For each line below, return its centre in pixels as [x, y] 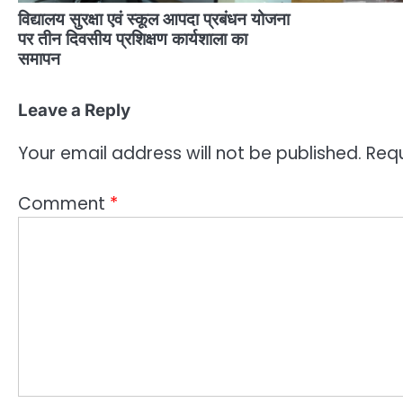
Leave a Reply [74, 111]
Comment [64, 204]
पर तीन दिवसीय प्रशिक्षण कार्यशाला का [133, 40]
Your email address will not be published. [190, 153]
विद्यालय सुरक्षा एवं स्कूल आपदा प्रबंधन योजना [154, 20]
